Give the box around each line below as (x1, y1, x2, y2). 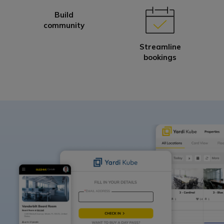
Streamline (139, 41, 181, 51)
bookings (143, 52, 176, 62)
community (43, 20, 84, 30)
